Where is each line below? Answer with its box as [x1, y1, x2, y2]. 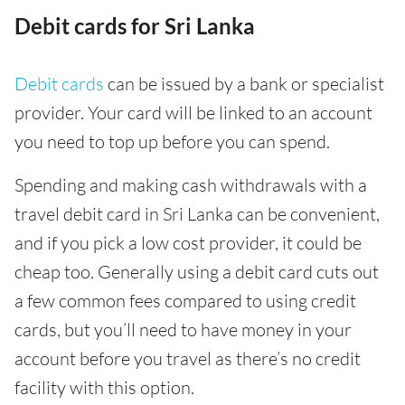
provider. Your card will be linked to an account [14, 101, 372, 124]
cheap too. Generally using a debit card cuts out [14, 260, 379, 283]
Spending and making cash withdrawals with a [14, 174, 367, 196]
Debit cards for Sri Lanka [14, 13, 255, 39]
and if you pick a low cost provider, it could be [14, 231, 362, 254]
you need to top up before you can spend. [14, 130, 330, 153]
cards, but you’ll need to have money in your [14, 318, 352, 341]
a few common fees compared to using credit [14, 289, 356, 312]
